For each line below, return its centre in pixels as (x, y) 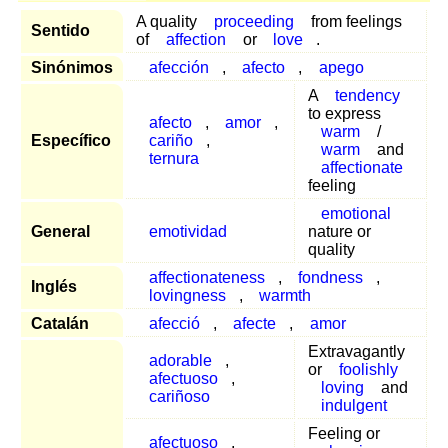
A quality (168, 22)
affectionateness (206, 278)
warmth (285, 296)
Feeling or (344, 434)
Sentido (60, 31)
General (60, 232)
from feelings (354, 22)
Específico (71, 141)
